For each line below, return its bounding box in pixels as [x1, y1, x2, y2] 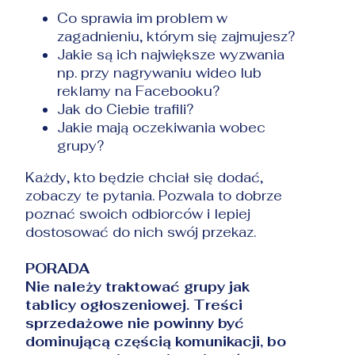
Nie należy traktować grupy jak [25, 277, 250, 296]
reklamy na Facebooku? [57, 82, 220, 100]
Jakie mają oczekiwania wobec [57, 118, 266, 136]
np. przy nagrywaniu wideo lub [57, 63, 262, 82]
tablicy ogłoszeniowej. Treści [25, 296, 243, 314]
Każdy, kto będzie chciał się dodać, [25, 168, 264, 186]
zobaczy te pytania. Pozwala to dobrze [25, 186, 283, 204]
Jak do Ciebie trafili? [57, 100, 194, 118]
